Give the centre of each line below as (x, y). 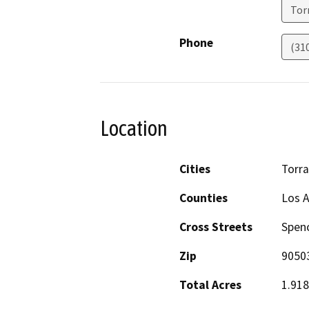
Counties (203, 198)
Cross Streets (216, 227)
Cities (195, 169)
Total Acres (210, 285)
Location (134, 129)
